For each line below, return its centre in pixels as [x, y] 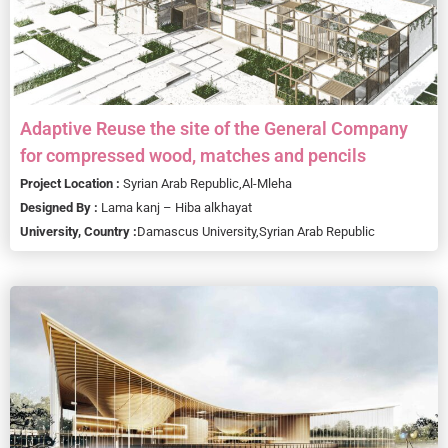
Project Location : [71, 183]
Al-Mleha [267, 183]
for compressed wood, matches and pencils [193, 155]
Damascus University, [198, 231]
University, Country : [78, 231]
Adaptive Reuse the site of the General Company [214, 128]
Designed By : [60, 207]
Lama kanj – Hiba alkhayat [176, 207]
